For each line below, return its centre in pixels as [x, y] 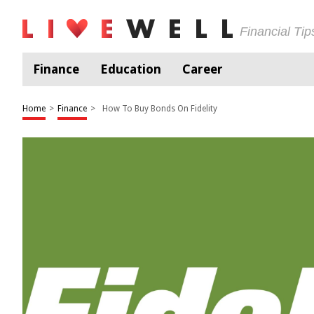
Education [131, 69]
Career [203, 69]
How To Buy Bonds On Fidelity [160, 109]
